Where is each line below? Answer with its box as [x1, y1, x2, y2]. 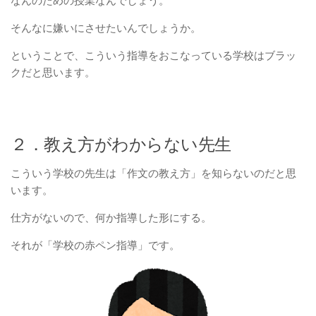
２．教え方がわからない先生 [11, 131, 231, 157]
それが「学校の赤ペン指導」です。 [11, 237, 180, 253]
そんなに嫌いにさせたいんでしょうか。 [11, 20, 201, 35]
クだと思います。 [11, 65, 95, 80]
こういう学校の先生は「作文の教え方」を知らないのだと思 [11, 165, 296, 181]
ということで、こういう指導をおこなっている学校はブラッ [11, 48, 296, 63]
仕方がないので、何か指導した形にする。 [11, 209, 212, 225]
